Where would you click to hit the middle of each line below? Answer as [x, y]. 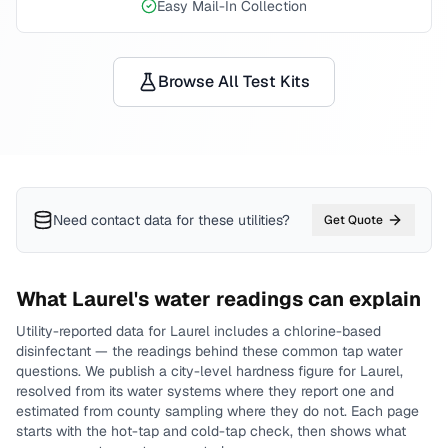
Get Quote [353, 220]
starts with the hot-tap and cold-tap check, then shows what [211, 431]
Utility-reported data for [93, 331]
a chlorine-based [326, 331]
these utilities [240, 220]
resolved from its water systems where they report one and [205, 391]
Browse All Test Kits [234, 81]
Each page [385, 411]
